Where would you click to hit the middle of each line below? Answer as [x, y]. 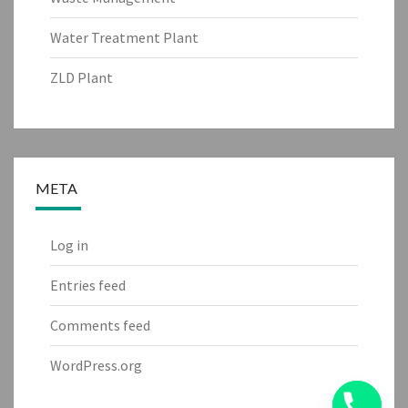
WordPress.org [96, 366]
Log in [69, 245]
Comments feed [100, 326]
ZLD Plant [82, 78]
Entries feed [88, 286]
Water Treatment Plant [124, 38]
